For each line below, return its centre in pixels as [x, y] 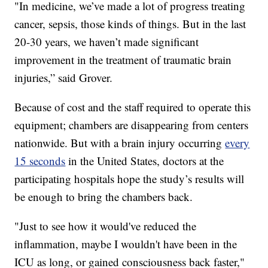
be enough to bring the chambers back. [104, 197]
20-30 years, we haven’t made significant [107, 42]
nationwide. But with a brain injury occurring [120, 143]
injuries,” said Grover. [64, 78]
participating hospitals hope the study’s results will [130, 179]
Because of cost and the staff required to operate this [133, 107]
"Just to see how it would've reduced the [106, 226]
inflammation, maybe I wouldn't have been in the [126, 244]
